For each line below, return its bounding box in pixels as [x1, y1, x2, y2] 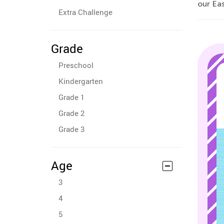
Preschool [58, 60, 93, 70]
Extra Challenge [58, 7, 112, 17]
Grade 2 [58, 108, 84, 118]
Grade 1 [58, 92, 84, 102]
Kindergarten [58, 76, 103, 86]
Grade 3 [58, 124, 84, 134]
